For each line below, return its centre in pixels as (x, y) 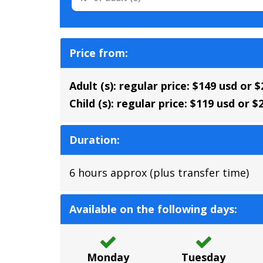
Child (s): (92, 104)
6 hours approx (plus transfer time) (159, 173)
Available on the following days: (153, 209)
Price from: (99, 53)
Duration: (95, 140)
